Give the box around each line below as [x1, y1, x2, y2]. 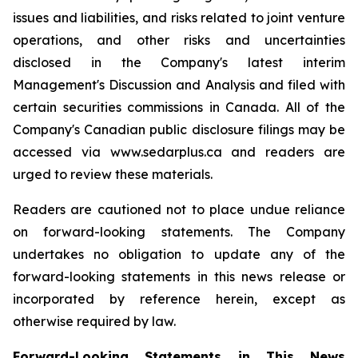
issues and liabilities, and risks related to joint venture [13, 9, 345, 26]
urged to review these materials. [13, 165, 213, 182]
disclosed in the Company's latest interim [13, 54, 345, 70]
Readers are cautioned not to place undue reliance [13, 201, 345, 217]
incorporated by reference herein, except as [13, 290, 345, 307]
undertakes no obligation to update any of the [13, 245, 345, 262]
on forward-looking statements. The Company [13, 223, 345, 240]
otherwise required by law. [13, 312, 176, 329]
